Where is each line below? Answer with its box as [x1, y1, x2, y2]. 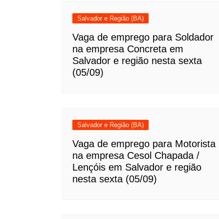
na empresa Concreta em [72, 43, 183, 54]
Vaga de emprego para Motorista [72, 138, 216, 149]
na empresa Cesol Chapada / [72, 150, 199, 161]
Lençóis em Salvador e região [72, 161, 201, 173]
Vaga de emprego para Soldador [72, 31, 214, 43]
